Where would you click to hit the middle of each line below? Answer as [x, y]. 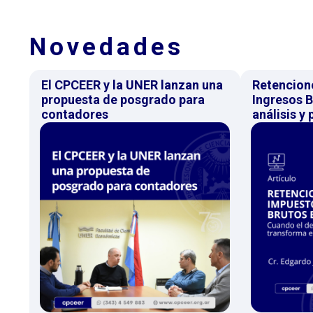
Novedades [107, 47]
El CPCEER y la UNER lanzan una [132, 85]
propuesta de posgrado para [123, 99]
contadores [75, 114]
